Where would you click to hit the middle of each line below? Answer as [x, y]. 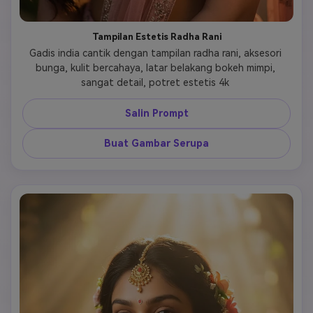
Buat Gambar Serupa [156, 143]
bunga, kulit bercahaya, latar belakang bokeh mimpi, [155, 67]
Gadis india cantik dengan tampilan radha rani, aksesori [155, 53]
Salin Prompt [156, 113]
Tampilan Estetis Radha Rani [156, 36]
